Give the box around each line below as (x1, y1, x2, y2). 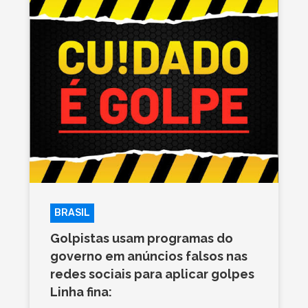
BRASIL (54, 206, 90, 219)
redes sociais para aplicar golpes (49, 266, 254, 281)
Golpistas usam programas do (49, 230, 233, 245)
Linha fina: (49, 284, 112, 299)
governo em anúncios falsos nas (49, 248, 247, 263)
